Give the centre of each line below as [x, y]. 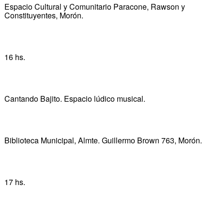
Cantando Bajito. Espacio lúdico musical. [75, 98]
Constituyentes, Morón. [44, 15]
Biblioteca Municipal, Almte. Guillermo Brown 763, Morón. [103, 140]
